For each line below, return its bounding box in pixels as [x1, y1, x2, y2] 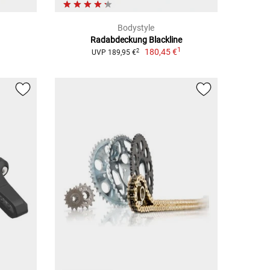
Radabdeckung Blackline [90, 35, 182, 45]
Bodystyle [118, 23, 155, 33]
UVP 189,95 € [91, 48, 136, 57]
